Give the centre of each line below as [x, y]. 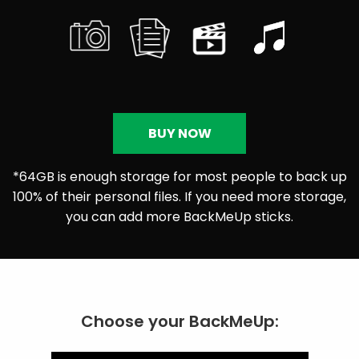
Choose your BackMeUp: [179, 322]
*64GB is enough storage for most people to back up [179, 177]
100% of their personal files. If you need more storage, [179, 197]
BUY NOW [179, 133]
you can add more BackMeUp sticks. [179, 217]
